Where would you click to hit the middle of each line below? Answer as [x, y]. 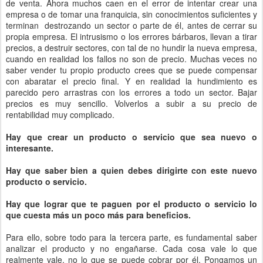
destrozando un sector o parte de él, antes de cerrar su [151, 25]
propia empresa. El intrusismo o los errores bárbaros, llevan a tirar [131, 36]
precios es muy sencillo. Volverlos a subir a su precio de [131, 103]
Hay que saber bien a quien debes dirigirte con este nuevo [131, 170]
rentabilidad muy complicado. [60, 114]
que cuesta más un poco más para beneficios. [98, 215]
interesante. [30, 148]
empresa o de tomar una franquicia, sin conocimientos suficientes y [131, 14]
